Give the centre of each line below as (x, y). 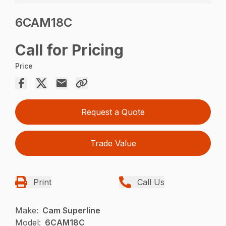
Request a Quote (113, 112)
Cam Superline (72, 211)
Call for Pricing (70, 50)
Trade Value (113, 144)
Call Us (151, 182)
